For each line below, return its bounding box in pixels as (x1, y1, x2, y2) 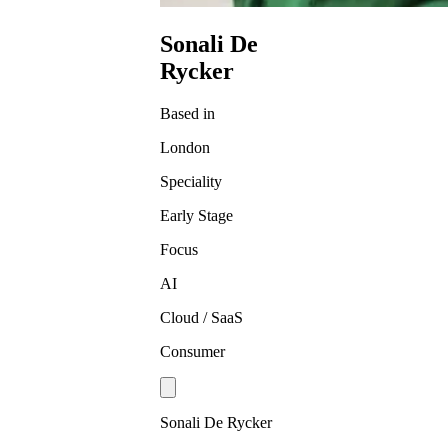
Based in (159, 104, 215, 122)
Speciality (159, 172, 222, 190)
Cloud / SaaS (159, 308, 243, 326)
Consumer (159, 342, 225, 360)
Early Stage (159, 206, 233, 224)
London (159, 138, 210, 156)
